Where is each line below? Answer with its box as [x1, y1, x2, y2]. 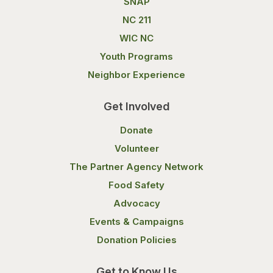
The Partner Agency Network [69, 161, 204, 172]
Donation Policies [96, 234, 177, 246]
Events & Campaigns [89, 216, 184, 227]
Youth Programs [100, 51, 173, 62]
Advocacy [113, 197, 160, 209]
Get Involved [104, 100, 169, 113]
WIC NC [119, 32, 154, 44]
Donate [120, 124, 153, 136]
